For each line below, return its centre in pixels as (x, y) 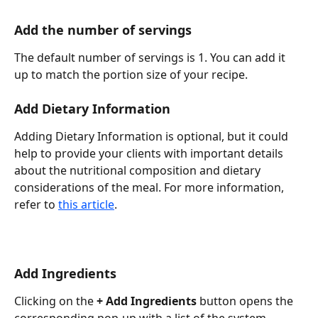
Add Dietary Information (92, 108)
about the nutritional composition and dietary (139, 170)
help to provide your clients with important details (150, 153)
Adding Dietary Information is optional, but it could (153, 136)
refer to (36, 204)
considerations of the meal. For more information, (150, 187)
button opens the (246, 301)
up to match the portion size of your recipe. (131, 74)
